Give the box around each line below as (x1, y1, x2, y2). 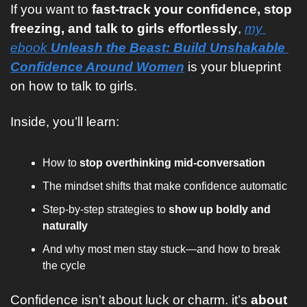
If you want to (10, 2, 92, 16)
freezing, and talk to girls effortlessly (10, 21, 238, 36)
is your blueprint (184, 60, 281, 74)
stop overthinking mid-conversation (79, 157, 265, 169)
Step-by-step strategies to (42, 204, 169, 215)
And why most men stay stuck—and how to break (42, 243, 280, 255)
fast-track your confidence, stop (92, 2, 292, 16)
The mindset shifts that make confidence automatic (42, 180, 287, 192)
